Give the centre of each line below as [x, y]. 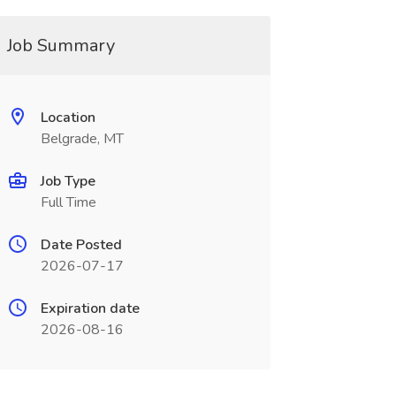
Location [68, 118]
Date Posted [81, 245]
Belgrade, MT [82, 139]
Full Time [68, 202]
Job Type [68, 181]
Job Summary [61, 46]
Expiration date [90, 308]
